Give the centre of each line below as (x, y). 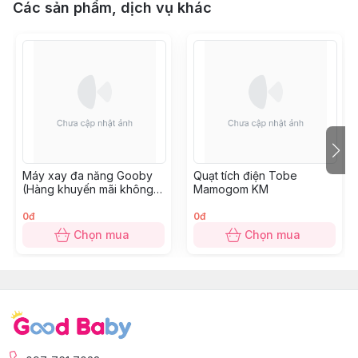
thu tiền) (44, 203)
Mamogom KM (231, 189)
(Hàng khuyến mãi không (88, 189)
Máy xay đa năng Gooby (88, 175)
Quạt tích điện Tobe (245, 175)
